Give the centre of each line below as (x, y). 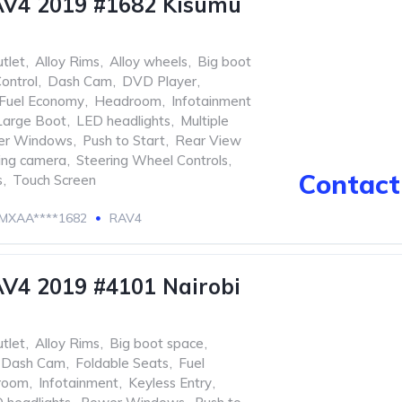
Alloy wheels (149, 61)
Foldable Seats (122, 363)
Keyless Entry (170, 383)
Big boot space (157, 343)
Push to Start (124, 140)
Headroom (128, 101)
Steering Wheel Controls (152, 160)
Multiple (205, 121)
